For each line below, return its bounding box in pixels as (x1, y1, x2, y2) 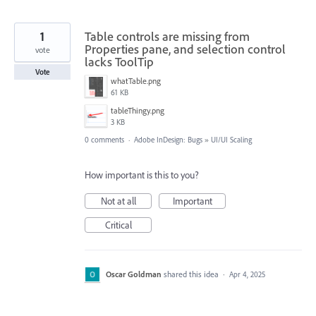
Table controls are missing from (85, 28, 250, 44)
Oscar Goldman (106, 268, 162, 279)
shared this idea (164, 268, 221, 279)
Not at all (100, 194, 136, 207)
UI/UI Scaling (211, 134, 252, 145)
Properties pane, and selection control (85, 40, 286, 57)
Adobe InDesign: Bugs (134, 134, 202, 145)
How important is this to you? (85, 168, 199, 181)
